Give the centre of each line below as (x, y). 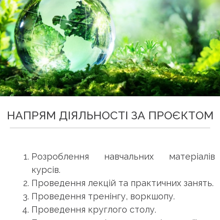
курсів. (46, 169)
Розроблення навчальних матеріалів (123, 156)
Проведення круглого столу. (94, 209)
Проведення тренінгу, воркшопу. (103, 196)
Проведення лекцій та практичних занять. (123, 183)
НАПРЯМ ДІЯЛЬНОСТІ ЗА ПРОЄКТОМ (110, 115)
